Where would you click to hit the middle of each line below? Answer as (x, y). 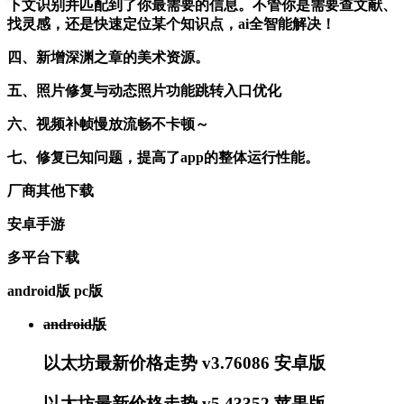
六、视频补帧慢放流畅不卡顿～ (108, 124)
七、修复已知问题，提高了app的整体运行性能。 (163, 158)
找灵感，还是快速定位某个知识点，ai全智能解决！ (171, 24)
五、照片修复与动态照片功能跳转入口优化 (144, 91)
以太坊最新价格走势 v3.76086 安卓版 (184, 363)
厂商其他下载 (50, 191)
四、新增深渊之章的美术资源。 (108, 58)
